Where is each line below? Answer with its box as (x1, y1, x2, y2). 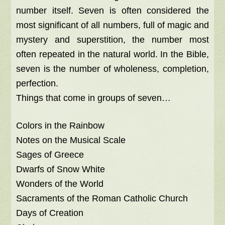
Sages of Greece (16, 150, 84, 160)
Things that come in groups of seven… (16, 93, 171, 103)
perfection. (16, 78, 59, 88)
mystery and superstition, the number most (16, 35, 209, 45)
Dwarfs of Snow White (16, 164, 105, 174)
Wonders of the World (16, 179, 104, 189)
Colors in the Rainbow (16, 121, 105, 131)
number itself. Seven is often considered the (16, 6, 209, 16)
